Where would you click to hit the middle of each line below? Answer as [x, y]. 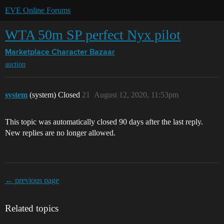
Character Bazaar [83, 52]
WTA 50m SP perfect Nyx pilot [93, 35]
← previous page [32, 180]
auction [15, 64]
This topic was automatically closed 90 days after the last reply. [104, 122]
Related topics [32, 208]
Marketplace [27, 52]
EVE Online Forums [38, 10]
